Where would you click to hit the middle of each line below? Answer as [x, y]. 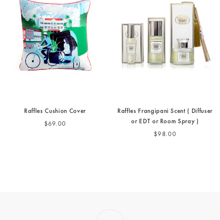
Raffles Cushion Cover [55, 112]
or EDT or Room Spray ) [165, 122]
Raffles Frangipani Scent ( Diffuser [165, 112]
